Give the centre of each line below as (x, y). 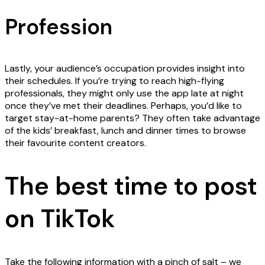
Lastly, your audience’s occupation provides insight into (125, 69)
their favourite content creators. (75, 143)
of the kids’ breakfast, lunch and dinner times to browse (125, 131)
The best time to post (131, 186)
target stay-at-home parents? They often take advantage (132, 118)
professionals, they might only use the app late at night (124, 93)
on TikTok (60, 218)
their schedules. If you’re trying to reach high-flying (114, 81)
